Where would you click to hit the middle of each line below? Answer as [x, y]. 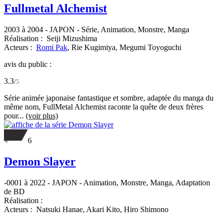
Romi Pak [52, 47]
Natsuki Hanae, [61, 209]
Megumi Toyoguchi [150, 47]
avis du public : [28, 64]
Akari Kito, [105, 209]
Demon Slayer [40, 161]
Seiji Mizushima [72, 38]
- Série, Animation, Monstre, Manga [132, 29]
